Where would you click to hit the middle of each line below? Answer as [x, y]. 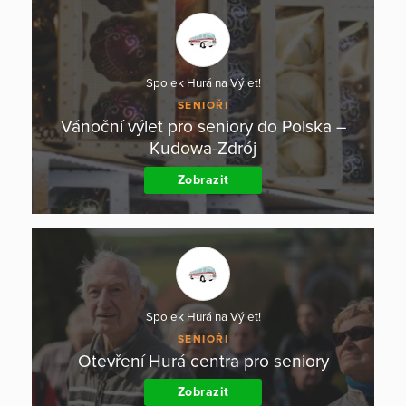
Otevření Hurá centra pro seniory [203, 361]
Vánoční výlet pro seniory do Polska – [203, 127]
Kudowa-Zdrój [203, 149]
